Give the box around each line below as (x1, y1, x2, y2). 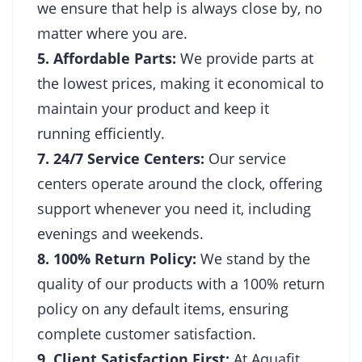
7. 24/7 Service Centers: (37, 148, 204, 168)
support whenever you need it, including (37, 198, 311, 218)
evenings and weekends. (37, 223, 204, 243)
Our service (204, 148, 286, 168)
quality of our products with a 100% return (37, 273, 325, 293)
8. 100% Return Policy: (37, 248, 196, 268)
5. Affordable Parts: (37, 48, 176, 68)
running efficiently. (37, 123, 165, 143)
